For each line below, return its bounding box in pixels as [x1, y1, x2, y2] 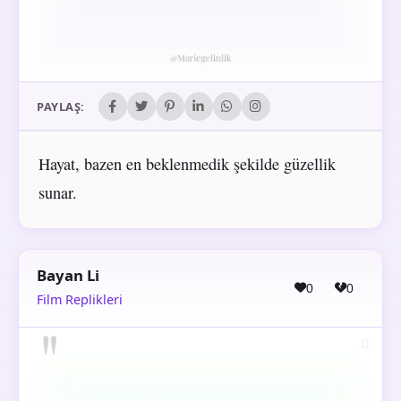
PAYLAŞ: [37, 98, 85, 115]
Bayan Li [37, 264, 99, 286]
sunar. [38, 182, 77, 204]
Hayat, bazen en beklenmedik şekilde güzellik [38, 153, 336, 175]
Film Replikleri [37, 291, 123, 309]
